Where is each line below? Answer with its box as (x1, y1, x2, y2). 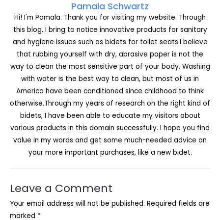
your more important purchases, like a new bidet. (28, 147, 192, 157)
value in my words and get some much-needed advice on (13, 135, 207, 145)
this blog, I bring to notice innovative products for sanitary (13, 25, 207, 34)
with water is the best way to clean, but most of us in (21, 74, 199, 83)
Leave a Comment (10, 180, 112, 196)
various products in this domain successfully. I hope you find (10, 123, 210, 133)
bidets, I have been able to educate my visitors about (20, 110, 200, 120)
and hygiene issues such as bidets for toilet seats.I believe (12, 37, 208, 47)
